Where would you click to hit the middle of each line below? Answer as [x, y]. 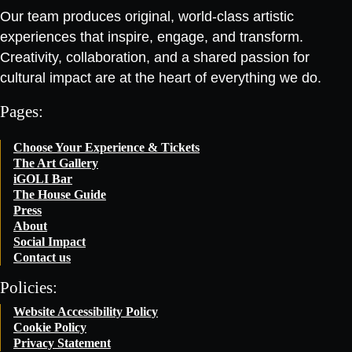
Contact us [42, 257]
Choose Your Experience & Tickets [106, 147]
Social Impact [49, 241]
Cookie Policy [50, 327]
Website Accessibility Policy [86, 311]
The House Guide [60, 194]
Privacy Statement [62, 343]
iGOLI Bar [43, 178]
